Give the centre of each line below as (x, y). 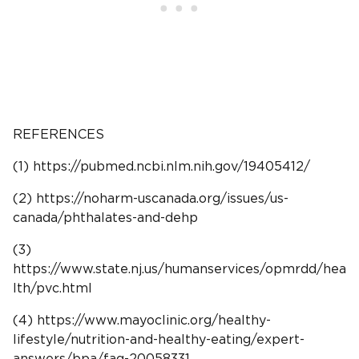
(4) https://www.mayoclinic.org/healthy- (142, 320)
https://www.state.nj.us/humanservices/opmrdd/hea (179, 269)
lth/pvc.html (52, 288)
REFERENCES (58, 134)
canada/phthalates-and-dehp (105, 218)
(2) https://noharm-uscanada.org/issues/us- (151, 198)
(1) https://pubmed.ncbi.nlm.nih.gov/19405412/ (161, 166)
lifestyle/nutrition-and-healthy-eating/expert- (159, 339)
